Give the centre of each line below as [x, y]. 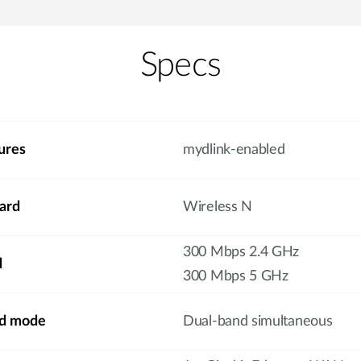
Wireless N [218, 207]
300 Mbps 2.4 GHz [241, 252]
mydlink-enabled [234, 150]
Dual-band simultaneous [258, 322]
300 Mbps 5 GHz [236, 276]
